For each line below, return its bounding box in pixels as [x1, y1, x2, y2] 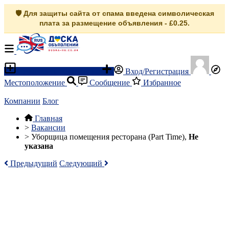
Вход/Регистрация [123, 67, 191, 76]
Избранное [141, 78, 181, 87]
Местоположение [4, 78, 67, 87]
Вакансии [31, 123, 65, 132]
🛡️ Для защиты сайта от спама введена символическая [15, 9, 214, 17]
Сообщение [87, 78, 132, 87]
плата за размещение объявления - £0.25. [39, 19, 190, 27]
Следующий [59, 159, 104, 168]
